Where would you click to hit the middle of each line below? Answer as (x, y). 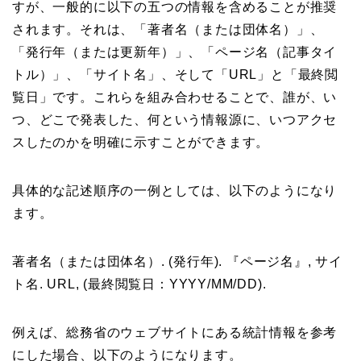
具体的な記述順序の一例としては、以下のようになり (175, 190)
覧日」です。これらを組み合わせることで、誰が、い (175, 97)
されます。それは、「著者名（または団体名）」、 (168, 29)
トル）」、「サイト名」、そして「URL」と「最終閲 (175, 74)
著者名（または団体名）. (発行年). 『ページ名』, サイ (177, 261)
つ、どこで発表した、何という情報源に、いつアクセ (175, 119)
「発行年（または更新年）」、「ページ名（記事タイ (175, 52)
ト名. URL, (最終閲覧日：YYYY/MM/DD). (139, 284)
